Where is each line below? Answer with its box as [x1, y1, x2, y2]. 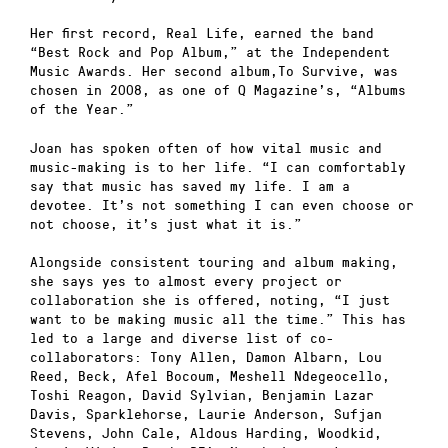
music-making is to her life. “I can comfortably [30, 156, 406, 176]
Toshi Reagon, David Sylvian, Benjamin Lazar [30, 385, 374, 405]
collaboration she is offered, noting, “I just [30, 290, 390, 310]
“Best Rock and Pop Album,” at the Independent [30, 42, 390, 62]
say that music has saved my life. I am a [30, 175, 350, 195]
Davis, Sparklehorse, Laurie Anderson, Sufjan [30, 404, 382, 424]
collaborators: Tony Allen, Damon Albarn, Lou [30, 347, 382, 367]
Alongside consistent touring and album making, [30, 252, 398, 272]
